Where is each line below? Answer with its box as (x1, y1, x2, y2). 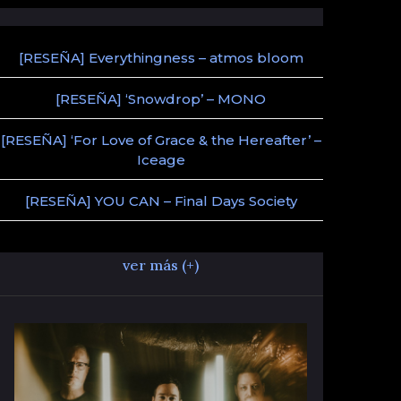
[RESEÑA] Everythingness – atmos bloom (18, 48, 303, 66)
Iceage (136, 150, 185, 168)
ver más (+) (123, 255, 200, 274)
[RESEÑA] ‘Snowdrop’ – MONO (55, 90, 267, 107)
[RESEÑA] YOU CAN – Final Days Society (24, 192, 297, 209)
